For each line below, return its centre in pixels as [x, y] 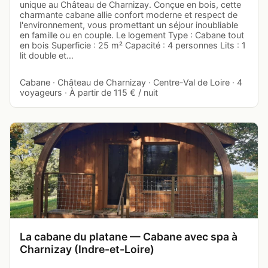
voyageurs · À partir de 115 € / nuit [89, 93]
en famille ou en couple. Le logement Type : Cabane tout [132, 35]
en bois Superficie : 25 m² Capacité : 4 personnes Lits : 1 [133, 45]
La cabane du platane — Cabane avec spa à [129, 237]
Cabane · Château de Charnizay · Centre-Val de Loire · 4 [131, 83]
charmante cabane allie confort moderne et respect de [129, 15]
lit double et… [47, 56]
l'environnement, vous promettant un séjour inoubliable [129, 25]
